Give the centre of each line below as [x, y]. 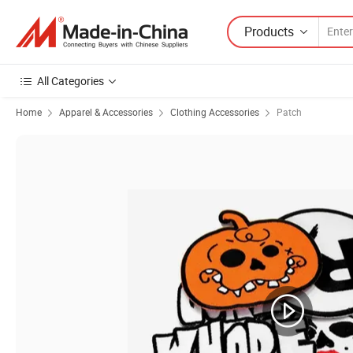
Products [269, 31]
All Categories [71, 81]
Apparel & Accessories [106, 112]
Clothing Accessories [215, 112]
